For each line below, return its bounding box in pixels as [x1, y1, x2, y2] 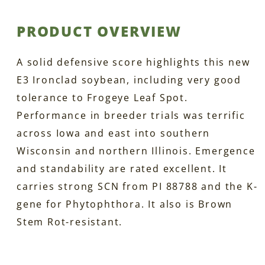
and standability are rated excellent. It [17, 161, 227, 175]
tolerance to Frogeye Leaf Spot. [17, 91, 188, 104]
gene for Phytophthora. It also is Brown [17, 197, 233, 211]
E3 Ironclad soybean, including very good [17, 73, 241, 86]
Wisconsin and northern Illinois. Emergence [17, 144, 256, 157]
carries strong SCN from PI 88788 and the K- [17, 179, 258, 193]
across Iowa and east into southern [17, 126, 211, 140]
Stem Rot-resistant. [17, 215, 123, 228]
